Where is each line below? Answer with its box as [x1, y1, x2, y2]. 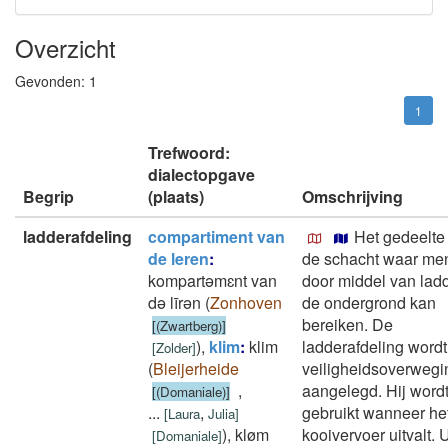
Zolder [156, 338, 192, 357]
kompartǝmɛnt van [148, 269, 277, 292]
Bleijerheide [153, 357, 239, 380]
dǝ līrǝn [148, 291, 201, 314]
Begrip [23, 185, 74, 208]
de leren [148, 247, 209, 270]
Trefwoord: [148, 141, 230, 164]
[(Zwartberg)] [152, 316, 226, 335]
